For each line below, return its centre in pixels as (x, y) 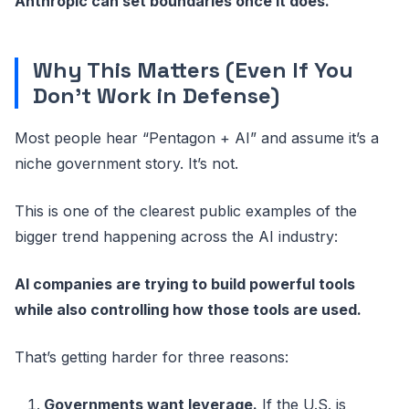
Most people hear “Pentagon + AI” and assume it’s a (197, 137)
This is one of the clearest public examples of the (186, 210)
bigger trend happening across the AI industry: (176, 236)
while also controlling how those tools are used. (188, 309)
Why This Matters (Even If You (193, 69)
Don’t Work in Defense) (156, 95)
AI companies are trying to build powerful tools (185, 283)
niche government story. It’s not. (126, 163)
